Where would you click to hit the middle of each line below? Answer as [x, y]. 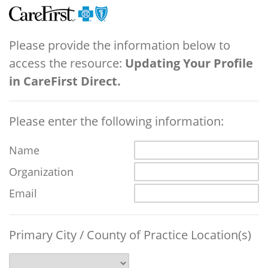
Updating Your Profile [189, 63]
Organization [41, 171]
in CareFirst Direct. [65, 81]
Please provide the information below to [120, 45]
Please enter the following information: [116, 121]
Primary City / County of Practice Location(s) [130, 234]
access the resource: [67, 63]
